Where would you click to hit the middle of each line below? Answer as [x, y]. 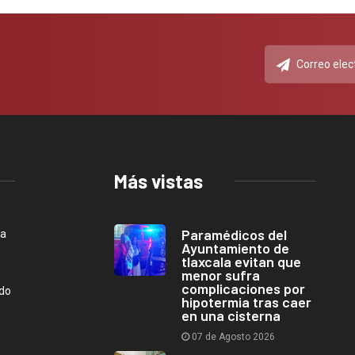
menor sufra [221, 275]
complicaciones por [243, 288]
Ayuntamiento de [235, 248]
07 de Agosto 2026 [232, 336]
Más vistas [158, 181]
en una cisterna [231, 315]
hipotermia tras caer [246, 302]
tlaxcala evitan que [241, 261]
